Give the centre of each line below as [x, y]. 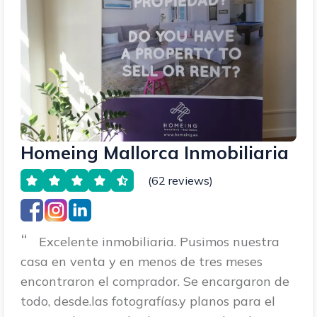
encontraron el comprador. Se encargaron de [155, 281]
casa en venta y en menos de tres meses [142, 261]
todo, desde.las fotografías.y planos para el [148, 301]
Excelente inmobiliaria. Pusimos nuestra [159, 241]
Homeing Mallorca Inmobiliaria [155, 152]
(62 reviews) [180, 180]
